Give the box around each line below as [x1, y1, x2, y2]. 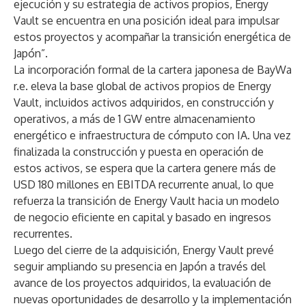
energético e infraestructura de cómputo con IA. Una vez [14, 128, 291, 142]
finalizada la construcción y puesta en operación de [14, 145, 264, 158]
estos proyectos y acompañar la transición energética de [14, 30, 291, 44]
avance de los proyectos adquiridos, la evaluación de [14, 276, 271, 290]
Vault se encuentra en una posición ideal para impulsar [14, 14, 279, 27]
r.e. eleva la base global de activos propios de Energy [14, 79, 271, 93]
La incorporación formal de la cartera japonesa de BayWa [14, 63, 292, 76]
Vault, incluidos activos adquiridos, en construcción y [14, 96, 274, 109]
